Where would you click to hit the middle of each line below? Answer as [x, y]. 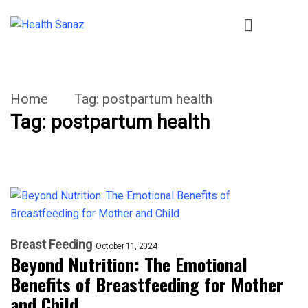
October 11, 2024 [126, 246]
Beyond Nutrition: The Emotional [129, 264]
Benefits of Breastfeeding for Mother [147, 284]
